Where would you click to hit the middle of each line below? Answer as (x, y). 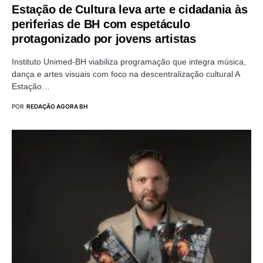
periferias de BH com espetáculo (101, 24)
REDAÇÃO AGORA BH (57, 106)
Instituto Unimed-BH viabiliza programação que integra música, (129, 61)
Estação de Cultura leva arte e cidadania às (130, 9)
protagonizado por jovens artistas (104, 38)
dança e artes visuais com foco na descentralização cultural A (126, 74)
